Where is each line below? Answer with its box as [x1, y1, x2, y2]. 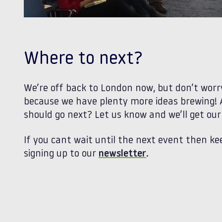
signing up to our [24, 149, 99, 160]
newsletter [99, 149, 146, 160]
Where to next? [24, 51, 143, 69]
